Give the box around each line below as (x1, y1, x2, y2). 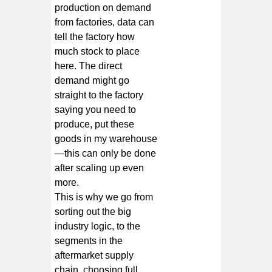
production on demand (55, 2, 152, 13)
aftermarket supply (55, 250, 134, 260)
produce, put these (55, 118, 135, 129)
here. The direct (55, 60, 123, 71)
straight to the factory (55, 89, 144, 100)
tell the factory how (55, 31, 135, 42)
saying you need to (55, 104, 137, 115)
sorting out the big (55, 206, 132, 217)
